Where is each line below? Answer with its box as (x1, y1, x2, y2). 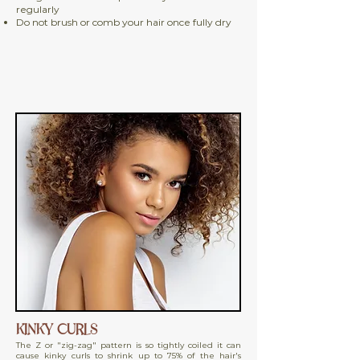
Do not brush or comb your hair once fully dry (16, 16, 231, 28)
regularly (16, 3, 59, 15)
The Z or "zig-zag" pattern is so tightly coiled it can (16, 340, 241, 350)
